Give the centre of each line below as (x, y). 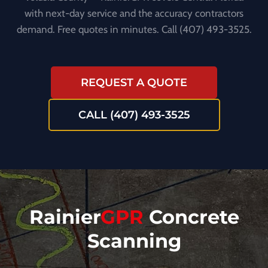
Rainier (65, 217)
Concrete (191, 217)
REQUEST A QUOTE (134, 82)
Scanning (134, 241)
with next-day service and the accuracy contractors (134, 13)
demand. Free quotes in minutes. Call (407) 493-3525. (134, 29)
